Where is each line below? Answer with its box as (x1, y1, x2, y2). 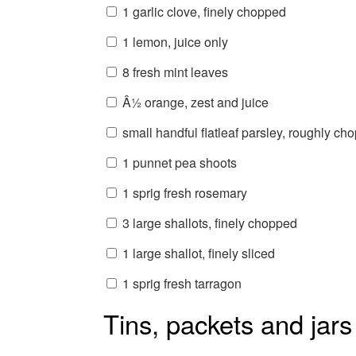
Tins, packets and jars (103, 304, 352, 342)
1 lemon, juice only (122, 32, 228, 51)
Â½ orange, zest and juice (122, 92, 269, 111)
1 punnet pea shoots (122, 153, 237, 172)
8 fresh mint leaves (122, 62, 228, 81)
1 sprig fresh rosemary (122, 183, 247, 202)
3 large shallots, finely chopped (122, 213, 297, 232)
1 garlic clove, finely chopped (122, 2, 286, 21)
